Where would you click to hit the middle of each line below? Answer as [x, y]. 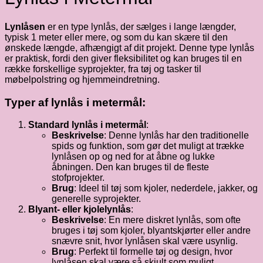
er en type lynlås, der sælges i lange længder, [141, 26]
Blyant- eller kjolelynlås [80, 210]
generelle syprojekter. [96, 199]
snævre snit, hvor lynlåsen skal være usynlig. [145, 241]
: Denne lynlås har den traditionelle [176, 136]
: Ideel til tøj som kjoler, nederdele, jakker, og [166, 188]
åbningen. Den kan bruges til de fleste [130, 167]
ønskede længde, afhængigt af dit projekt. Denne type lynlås [129, 48]
